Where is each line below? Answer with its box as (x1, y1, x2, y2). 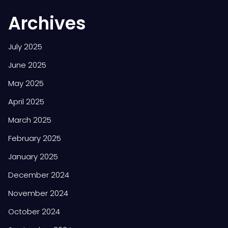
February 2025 (8, 132, 61, 144)
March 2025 (8, 114, 51, 125)
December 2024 (8, 169, 69, 180)
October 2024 (8, 206, 60, 217)
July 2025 (8, 41, 42, 52)
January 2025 (8, 151, 58, 162)
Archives (8, 11, 86, 36)
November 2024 (8, 187, 68, 198)
